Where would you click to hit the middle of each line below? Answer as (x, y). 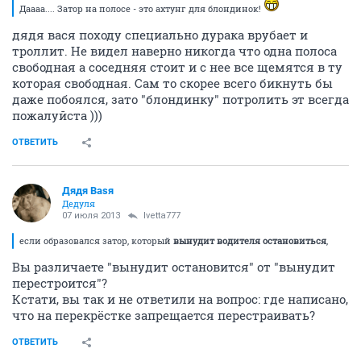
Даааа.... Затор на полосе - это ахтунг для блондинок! (141, 8)
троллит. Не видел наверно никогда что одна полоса (174, 51)
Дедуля (79, 203)
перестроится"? (60, 283)
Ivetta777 (162, 216)
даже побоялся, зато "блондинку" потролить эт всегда (180, 99)
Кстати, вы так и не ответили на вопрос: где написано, (180, 299)
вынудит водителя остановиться (250, 241)
